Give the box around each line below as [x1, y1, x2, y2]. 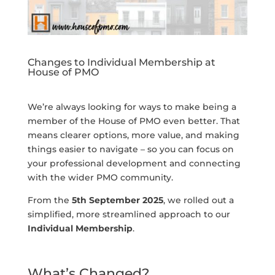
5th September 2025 [71, 194, 163, 206]
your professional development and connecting [27, 157, 241, 169]
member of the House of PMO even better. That [27, 115, 240, 126]
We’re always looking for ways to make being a [27, 101, 236, 112]
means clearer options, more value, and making [27, 129, 239, 141]
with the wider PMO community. [27, 171, 173, 183]
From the [27, 194, 72, 206]
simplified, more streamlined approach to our [27, 208, 230, 220]
